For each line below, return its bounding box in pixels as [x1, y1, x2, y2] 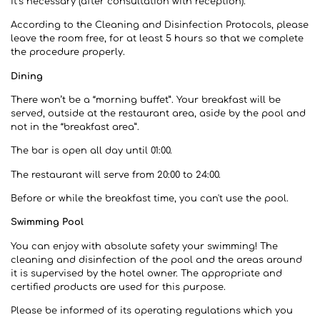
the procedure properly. [11, 47, 125, 58]
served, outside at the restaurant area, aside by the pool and [11, 108, 306, 119]
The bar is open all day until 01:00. [11, 146, 172, 156]
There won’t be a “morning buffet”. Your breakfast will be [11, 94, 281, 105]
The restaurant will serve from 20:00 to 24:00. [11, 169, 221, 180]
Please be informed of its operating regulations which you [11, 306, 293, 316]
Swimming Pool [11, 217, 84, 228]
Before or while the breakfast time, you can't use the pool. [11, 194, 289, 204]
